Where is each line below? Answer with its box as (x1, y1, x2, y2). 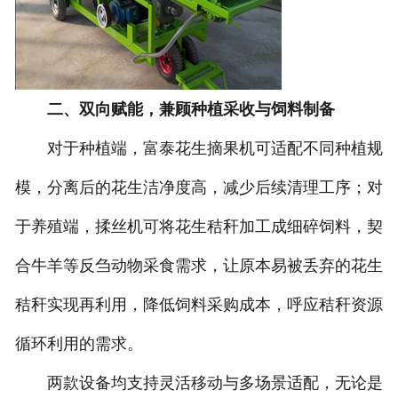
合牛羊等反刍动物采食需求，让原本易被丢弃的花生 (14, 257, 383, 275)
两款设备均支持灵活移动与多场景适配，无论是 (14, 374, 383, 393)
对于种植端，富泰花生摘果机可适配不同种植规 (14, 139, 383, 158)
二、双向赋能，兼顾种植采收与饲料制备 (46, 100, 335, 119)
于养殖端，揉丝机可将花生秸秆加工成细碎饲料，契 (14, 218, 383, 236)
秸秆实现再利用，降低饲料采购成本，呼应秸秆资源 (14, 296, 383, 314)
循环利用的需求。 (14, 335, 143, 354)
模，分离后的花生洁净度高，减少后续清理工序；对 (14, 179, 383, 197)
